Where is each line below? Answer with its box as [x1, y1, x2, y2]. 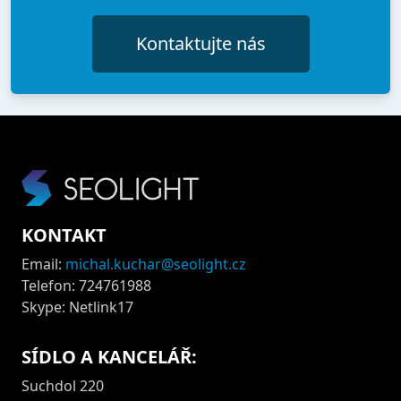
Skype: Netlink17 [21, 297, 133, 318]
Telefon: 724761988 [21, 276, 151, 296]
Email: [21, 254, 65, 275]
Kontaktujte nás [135, 31, 266, 56]
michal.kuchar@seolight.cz [65, 254, 246, 275]
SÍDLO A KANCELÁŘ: [21, 345, 197, 370]
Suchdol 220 [21, 376, 104, 397]
